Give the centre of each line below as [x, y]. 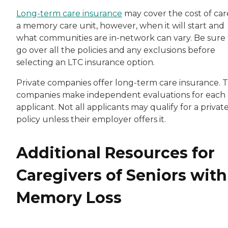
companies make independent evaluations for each [121, 95]
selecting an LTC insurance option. [87, 62]
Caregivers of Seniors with [122, 175]
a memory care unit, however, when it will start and [120, 25]
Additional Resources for [116, 153]
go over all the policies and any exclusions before [116, 50]
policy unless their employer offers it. [91, 119]
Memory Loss [69, 197]
